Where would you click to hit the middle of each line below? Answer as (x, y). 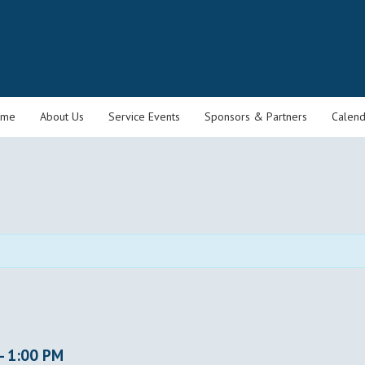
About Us (62, 117)
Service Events (144, 117)
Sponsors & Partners (256, 117)
